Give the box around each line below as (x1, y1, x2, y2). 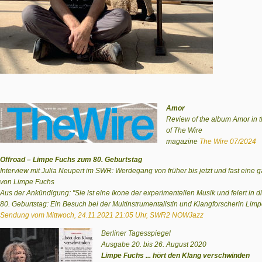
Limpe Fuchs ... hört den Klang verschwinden (101, 251, 250, 260)
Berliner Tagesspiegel (101, 229, 171, 237)
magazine (166, 137, 199, 146)
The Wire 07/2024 (199, 137, 256, 146)
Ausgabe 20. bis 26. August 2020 (101, 240, 206, 249)
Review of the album (166, 115, 233, 123)
